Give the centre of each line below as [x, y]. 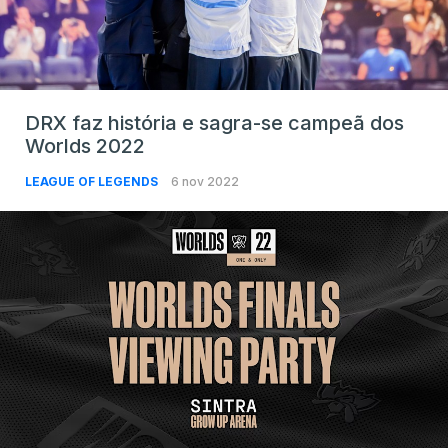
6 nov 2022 [205, 181]
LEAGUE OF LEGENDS [93, 181]
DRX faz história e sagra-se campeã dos [214, 122]
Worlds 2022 [85, 145]
